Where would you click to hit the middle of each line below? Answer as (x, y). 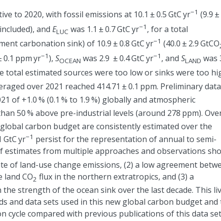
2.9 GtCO (203, 44)
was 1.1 (84, 29)
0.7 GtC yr (121, 29)
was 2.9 (97, 58)
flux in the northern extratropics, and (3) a (115, 176)
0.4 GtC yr (136, 58)
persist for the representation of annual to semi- (125, 139)
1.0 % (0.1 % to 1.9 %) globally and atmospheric (111, 99)
